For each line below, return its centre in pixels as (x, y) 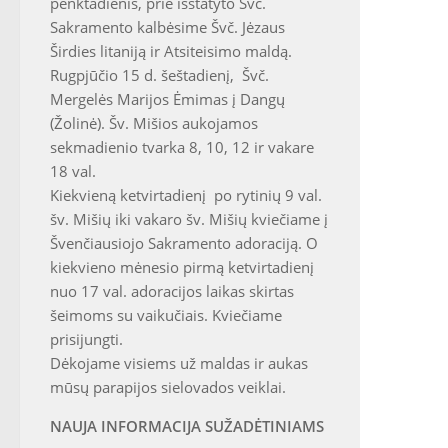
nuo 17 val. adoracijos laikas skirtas (172, 291)
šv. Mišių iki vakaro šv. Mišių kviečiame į (189, 219)
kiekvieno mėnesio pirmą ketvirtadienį (182, 267)
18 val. (73, 171)
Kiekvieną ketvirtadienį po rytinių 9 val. (186, 195)
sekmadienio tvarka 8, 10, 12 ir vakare (182, 147)
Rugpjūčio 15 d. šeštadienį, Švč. (159, 75)
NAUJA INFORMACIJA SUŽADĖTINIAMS (187, 426)
